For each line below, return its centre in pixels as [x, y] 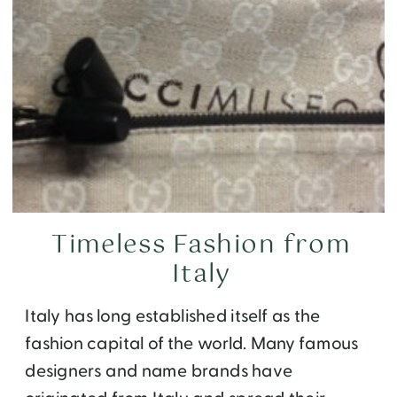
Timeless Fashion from [201, 246]
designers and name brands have [159, 371]
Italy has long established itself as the [173, 316]
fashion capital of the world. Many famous [192, 344]
